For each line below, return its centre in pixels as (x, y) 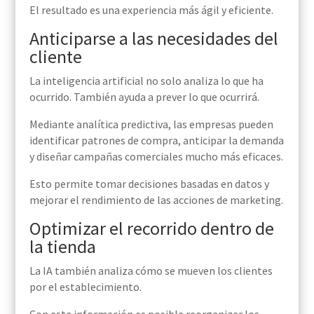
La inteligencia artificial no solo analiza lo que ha (146, 81)
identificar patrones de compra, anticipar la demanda (156, 141)
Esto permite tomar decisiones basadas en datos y (149, 184)
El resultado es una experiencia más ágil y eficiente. (151, 10)
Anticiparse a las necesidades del (153, 39)
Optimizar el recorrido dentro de (151, 228)
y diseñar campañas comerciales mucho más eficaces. (156, 157)
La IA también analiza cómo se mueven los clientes (151, 271)
